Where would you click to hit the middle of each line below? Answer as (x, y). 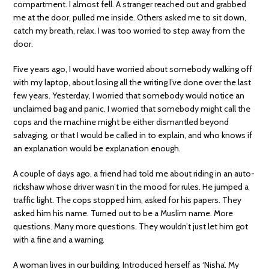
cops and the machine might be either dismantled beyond (121, 122)
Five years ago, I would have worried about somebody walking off (133, 69)
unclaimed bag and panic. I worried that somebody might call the (132, 108)
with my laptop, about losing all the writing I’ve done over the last (132, 82)
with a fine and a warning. (59, 239)
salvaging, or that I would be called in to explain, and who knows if (133, 135)
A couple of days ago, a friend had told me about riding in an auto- (134, 173)
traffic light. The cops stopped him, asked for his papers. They (128, 200)
